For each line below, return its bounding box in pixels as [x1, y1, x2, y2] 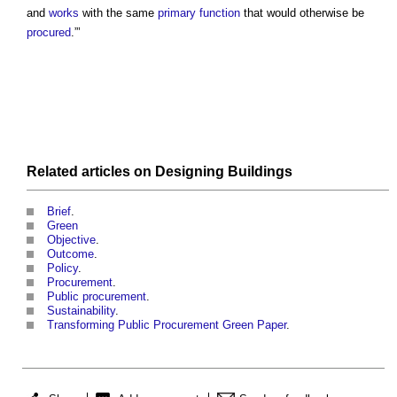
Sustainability [47, 304, 115, 318]
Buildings [228, 164, 292, 180]
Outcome [47, 247, 94, 261]
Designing [155, 164, 224, 180]
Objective [47, 233, 96, 247]
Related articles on [27, 164, 155, 180]
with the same [79, 6, 158, 20]
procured [27, 26, 71, 40]
